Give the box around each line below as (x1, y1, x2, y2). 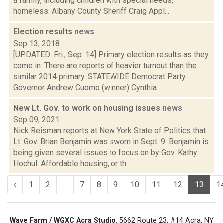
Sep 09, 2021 (13, 115, 60, 124)
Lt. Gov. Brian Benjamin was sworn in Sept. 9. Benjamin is (13, 137, 209, 146)
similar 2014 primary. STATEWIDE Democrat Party (13, 72, 186, 81)
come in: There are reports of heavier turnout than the (13, 61, 197, 70)
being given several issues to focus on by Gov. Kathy (13, 148, 197, 157)
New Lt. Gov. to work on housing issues (13, 103, 162, 112)
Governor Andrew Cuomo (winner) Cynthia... (13, 83, 161, 92)
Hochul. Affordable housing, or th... (13, 159, 131, 168)
